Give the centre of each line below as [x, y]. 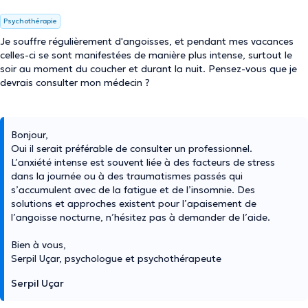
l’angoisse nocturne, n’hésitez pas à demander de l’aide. [141, 217]
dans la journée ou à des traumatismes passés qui [127, 176]
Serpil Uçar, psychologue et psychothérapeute [116, 258]
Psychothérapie [30, 21]
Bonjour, [30, 135]
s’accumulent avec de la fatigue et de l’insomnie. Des [133, 190]
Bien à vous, [38, 245]
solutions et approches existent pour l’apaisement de [134, 203]
